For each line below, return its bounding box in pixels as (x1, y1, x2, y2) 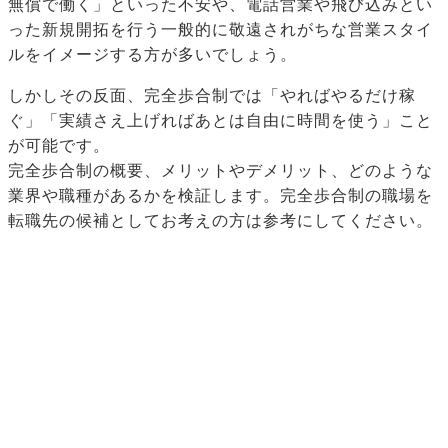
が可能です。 (8, 137, 110, 155)
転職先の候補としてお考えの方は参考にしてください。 (8, 212, 433, 230)
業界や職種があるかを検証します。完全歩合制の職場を (8, 187, 433, 205)
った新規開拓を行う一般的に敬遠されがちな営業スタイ (8, 21, 433, 39)
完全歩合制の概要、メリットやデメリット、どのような (8, 162, 433, 180)
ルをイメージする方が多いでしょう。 (8, 46, 297, 64)
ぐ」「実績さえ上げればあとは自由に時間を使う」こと (8, 112, 433, 130)
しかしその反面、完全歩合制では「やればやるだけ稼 (8, 87, 416, 105)
